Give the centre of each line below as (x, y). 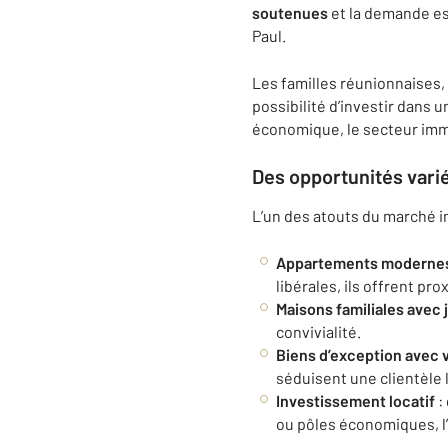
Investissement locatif (355, 400)
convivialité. (318, 331)
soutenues (290, 12)
